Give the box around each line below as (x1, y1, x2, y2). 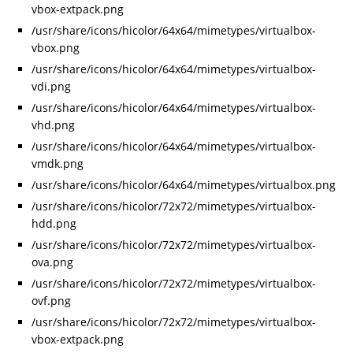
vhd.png (32, 117, 75, 133)
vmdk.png (32, 156, 84, 172)
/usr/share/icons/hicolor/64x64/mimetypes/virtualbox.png (32, 177, 336, 193)
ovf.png (32, 293, 71, 309)
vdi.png (32, 79, 71, 95)
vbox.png (32, 40, 80, 56)
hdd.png (32, 216, 76, 232)
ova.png (32, 255, 73, 270)
